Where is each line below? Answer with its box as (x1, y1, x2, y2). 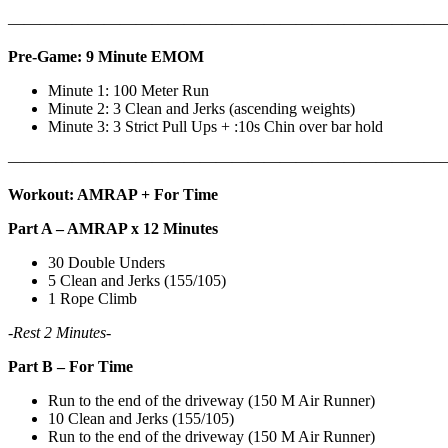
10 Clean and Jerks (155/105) (48, 409, 238, 427)
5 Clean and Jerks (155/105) (48, 271, 230, 289)
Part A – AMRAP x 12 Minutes (8, 219, 222, 237)
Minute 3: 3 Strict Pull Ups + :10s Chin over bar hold (48, 117, 383, 135)
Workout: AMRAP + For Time (8, 185, 222, 203)
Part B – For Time (8, 357, 137, 375)
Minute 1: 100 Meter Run (48, 81, 213, 99)
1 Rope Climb (48, 289, 137, 307)
